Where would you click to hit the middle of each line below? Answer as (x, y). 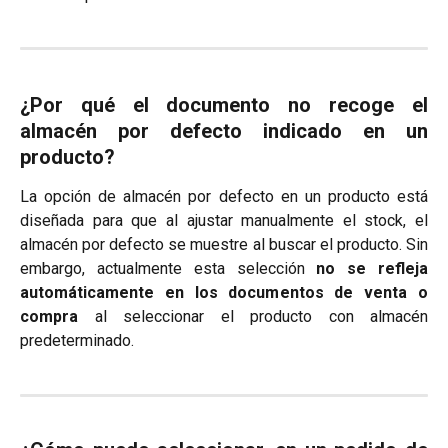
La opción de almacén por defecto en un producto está (224, 197)
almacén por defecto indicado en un (224, 131)
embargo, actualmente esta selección (168, 269)
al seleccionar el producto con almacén (253, 317)
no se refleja (372, 269)
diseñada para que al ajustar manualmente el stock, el (224, 221)
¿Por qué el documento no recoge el (224, 105)
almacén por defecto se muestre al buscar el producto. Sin (224, 245)
